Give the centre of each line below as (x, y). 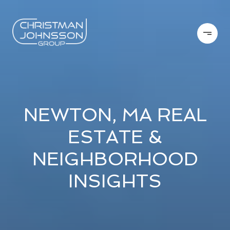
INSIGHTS (115, 181)
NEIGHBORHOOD (115, 159)
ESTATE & (115, 137)
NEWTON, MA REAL (115, 115)
